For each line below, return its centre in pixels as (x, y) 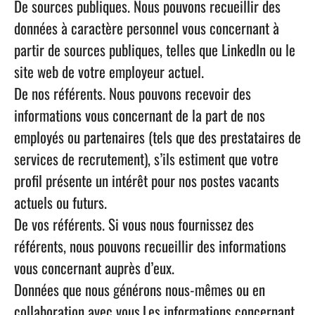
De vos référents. (59, 224)
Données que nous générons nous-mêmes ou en (140, 289)
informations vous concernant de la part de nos (140, 115)
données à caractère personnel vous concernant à (147, 28)
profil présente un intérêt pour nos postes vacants (147, 180)
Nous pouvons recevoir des (180, 93)
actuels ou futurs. (60, 202)
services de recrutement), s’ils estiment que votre (146, 159)
